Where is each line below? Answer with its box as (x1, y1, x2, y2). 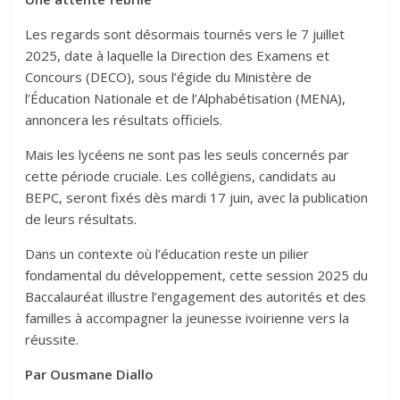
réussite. (25, 330, 79, 349)
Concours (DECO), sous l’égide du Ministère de (25, 68, 312, 87)
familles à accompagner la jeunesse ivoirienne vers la (25, 309, 350, 328)
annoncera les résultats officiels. (25, 111, 223, 129)
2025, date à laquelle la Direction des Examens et (25, 46, 330, 65)
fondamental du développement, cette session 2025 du (25, 266, 369, 285)
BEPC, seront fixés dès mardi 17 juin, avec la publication (25, 188, 369, 207)
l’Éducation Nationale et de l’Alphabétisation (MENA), (25, 89, 346, 108)
